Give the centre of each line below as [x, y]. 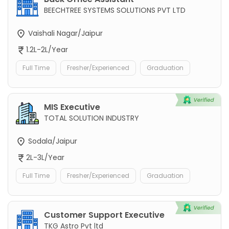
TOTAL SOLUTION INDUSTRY [91, 118]
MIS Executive [72, 107]
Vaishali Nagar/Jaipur [64, 33]
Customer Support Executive [104, 215]
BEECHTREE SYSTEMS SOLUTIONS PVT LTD [115, 10]
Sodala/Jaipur [52, 141]
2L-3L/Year [45, 158]
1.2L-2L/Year [47, 50]
